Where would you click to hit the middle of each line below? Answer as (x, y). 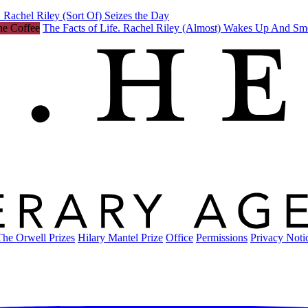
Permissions (222, 237)
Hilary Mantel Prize (120, 237)
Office (179, 237)
